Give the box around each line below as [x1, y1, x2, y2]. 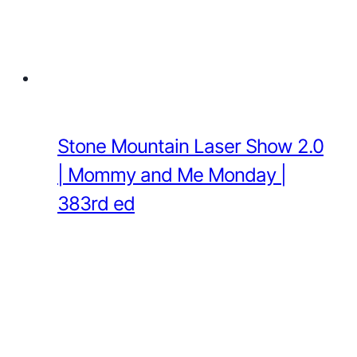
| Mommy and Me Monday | [57, 163, 286, 186]
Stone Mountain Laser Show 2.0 [57, 134, 324, 158]
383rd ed [57, 191, 135, 215]
